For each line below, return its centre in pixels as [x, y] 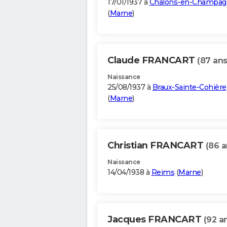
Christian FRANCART [157, 146]
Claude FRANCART [152, 61]
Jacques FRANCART [156, 220]
